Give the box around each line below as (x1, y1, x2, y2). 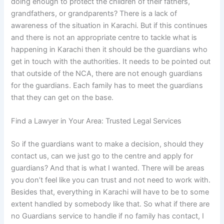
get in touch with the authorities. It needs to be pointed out (11, 57, 211, 66)
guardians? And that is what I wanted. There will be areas (11, 163, 205, 173)
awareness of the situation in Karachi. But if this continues (11, 21, 208, 30)
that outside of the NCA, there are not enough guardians (11, 69, 203, 78)
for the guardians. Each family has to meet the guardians (11, 81, 203, 90)
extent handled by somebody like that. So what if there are (11, 199, 210, 209)
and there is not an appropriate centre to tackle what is (11, 33, 197, 42)
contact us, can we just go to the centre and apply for (11, 151, 193, 161)
